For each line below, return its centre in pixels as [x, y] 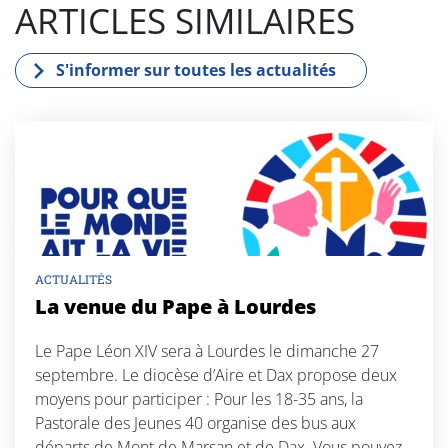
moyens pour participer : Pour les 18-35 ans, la [199, 399]
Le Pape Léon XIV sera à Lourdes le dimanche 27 [207, 351]
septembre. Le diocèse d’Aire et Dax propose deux [216, 375]
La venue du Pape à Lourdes [175, 307]
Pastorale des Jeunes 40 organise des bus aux [195, 423]
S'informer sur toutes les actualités [196, 70]
